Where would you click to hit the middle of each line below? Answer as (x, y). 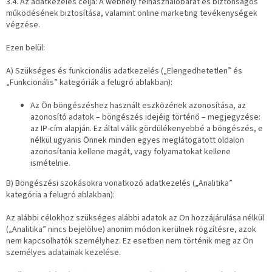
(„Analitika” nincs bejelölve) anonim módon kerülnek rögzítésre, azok (131, 229)
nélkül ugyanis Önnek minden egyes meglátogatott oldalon (137, 140)
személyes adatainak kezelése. (63, 253)
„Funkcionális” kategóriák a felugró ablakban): (89, 83)
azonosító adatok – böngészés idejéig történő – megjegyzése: (145, 117)
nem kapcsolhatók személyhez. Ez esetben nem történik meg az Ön (130, 241)
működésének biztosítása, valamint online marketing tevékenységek (132, 13)
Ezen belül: (25, 48)
